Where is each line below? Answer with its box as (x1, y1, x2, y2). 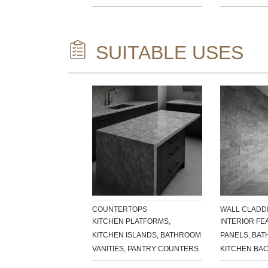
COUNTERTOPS (92, 205, 147, 214)
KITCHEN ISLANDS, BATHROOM (92, 230, 201, 239)
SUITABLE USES (90, 41, 243, 63)
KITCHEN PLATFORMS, (92, 217, 170, 226)
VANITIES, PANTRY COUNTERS (92, 244, 199, 253)
